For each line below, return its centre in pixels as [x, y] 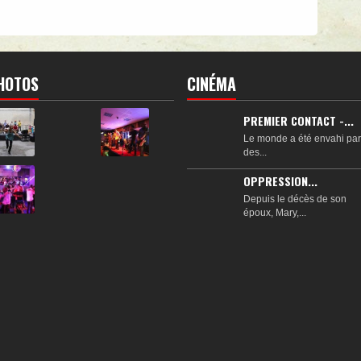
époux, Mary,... [275, 212]
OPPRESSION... [280, 180]
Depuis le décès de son [295, 199]
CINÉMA [212, 83]
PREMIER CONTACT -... [299, 120]
